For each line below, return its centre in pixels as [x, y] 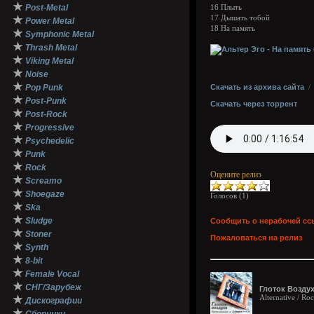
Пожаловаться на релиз [256, 238]
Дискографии [54, 301]
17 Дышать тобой [240, 18]
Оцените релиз [236, 175]
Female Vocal [52, 274]
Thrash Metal [51, 48]
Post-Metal [47, 8]
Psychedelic [50, 141]
